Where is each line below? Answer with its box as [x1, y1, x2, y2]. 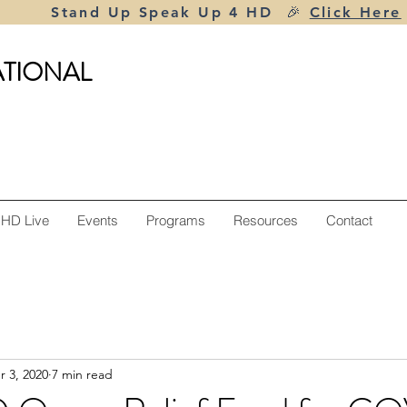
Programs [146, 212, 205, 229]
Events [77, 212, 118, 229]
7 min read [52, 365, 113, 382]
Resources [233, 212, 298, 229]
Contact [326, 212, 372, 229]
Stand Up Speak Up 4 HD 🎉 [51, 4, 310, 21]
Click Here [309, 4, 402, 21]
